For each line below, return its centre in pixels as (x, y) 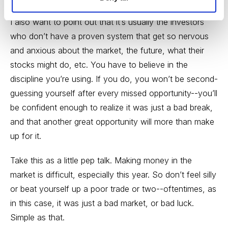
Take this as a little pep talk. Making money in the (101, 160)
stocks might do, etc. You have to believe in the (99, 65)
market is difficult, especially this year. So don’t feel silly (113, 175)
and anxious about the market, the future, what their (107, 50)
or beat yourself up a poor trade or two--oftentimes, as (113, 189)
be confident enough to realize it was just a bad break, (111, 107)
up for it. (26, 136)
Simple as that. (37, 217)
